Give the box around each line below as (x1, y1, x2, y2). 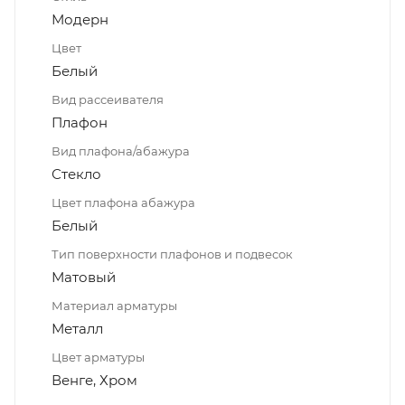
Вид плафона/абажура (52, 143, 190, 158)
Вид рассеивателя (52, 91, 164, 107)
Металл (52, 319, 103, 337)
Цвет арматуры (52, 349, 145, 364)
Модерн (52, 10, 108, 28)
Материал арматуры (52, 297, 177, 313)
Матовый (52, 268, 116, 286)
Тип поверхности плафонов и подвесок (52, 246, 293, 261)
